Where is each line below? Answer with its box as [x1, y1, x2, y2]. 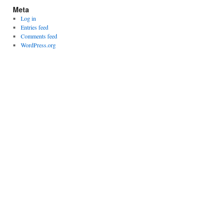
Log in [20, 14, 36, 23]
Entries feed [20, 23, 48, 32]
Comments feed [20, 32, 57, 40]
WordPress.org [20, 41, 56, 49]
